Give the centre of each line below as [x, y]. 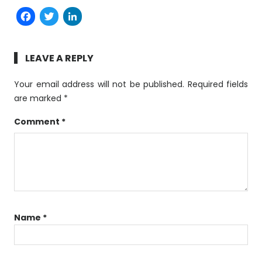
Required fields [218, 85]
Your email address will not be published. [99, 85]
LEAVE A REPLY [59, 58]
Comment [38, 122]
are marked [39, 99]
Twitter [89, 16]
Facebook [80, 16]
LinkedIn [118, 16]
